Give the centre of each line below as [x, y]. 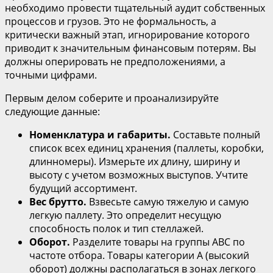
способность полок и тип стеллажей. [116, 229]
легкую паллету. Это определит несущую [125, 215]
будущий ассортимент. [83, 189]
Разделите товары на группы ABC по [158, 242]
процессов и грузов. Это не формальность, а [111, 22]
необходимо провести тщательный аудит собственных [135, 8]
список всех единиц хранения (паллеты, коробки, [147, 148]
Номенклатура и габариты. [100, 135]
